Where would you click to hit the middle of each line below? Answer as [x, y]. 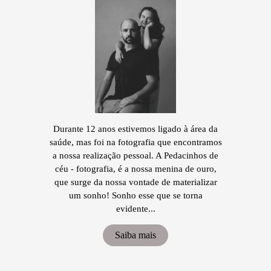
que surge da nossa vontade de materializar [135, 182]
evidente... [135, 209]
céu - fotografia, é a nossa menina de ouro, [135, 169]
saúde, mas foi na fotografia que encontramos [135, 142]
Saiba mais [135, 235]
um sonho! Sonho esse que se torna [135, 195]
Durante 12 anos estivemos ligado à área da [135, 129]
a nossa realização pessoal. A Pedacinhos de [135, 155]
